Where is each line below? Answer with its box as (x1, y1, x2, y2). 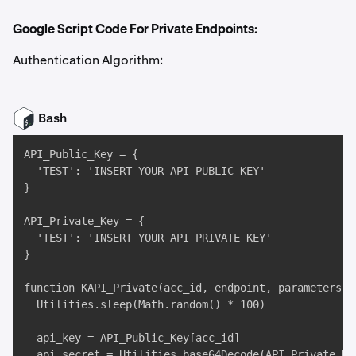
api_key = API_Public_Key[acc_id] (24, 331, 240, 345)
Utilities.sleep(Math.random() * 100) (24, 298, 265, 311)
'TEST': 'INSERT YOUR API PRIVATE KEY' (24, 231, 278, 245)
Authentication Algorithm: (13, 52, 163, 69)
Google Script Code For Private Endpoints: (13, 24, 257, 37)
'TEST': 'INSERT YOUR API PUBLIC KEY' (24, 164, 272, 178)
